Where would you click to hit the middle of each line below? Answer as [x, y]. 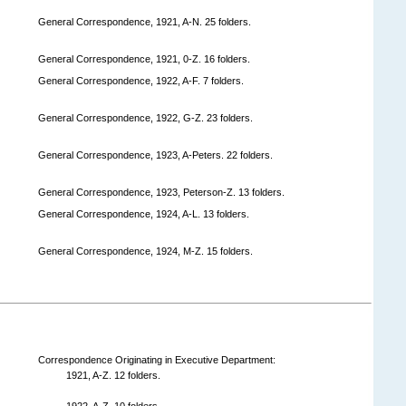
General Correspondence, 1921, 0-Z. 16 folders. [144, 58]
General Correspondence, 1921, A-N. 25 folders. [145, 21]
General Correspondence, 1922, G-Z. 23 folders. [145, 117]
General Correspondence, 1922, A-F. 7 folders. [141, 80]
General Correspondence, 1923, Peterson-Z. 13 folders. [161, 192]
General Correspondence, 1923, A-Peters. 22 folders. [155, 155]
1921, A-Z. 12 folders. [113, 375]
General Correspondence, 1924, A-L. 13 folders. [144, 213]
